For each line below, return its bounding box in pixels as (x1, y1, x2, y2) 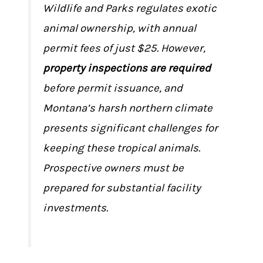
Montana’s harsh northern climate (43, 102, 213, 114)
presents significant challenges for (43, 122, 218, 134)
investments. (43, 201, 109, 214)
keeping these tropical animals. (43, 141, 201, 154)
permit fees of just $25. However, (43, 42, 206, 55)
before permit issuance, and (43, 82, 183, 95)
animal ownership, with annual (43, 22, 197, 35)
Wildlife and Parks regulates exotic (43, 2, 217, 15)
